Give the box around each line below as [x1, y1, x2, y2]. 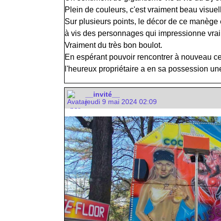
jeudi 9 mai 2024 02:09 [85, 98, 157, 106]
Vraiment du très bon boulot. [65, 40, 162, 49]
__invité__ [85, 90, 120, 98]
